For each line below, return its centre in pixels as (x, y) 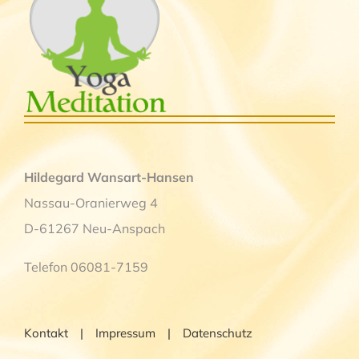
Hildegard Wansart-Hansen (109, 177)
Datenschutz (218, 333)
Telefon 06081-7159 (86, 266)
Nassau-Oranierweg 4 (91, 202)
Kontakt (46, 333)
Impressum (125, 333)
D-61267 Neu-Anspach (95, 228)
